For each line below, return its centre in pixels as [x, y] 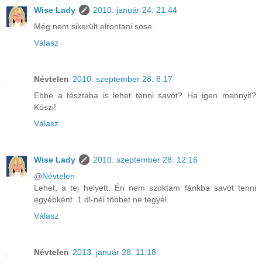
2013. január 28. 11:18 [114, 252]
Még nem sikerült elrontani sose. [94, 26]
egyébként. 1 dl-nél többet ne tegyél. [101, 199]
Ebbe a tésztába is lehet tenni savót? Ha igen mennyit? [145, 95]
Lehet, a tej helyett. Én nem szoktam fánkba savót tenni [145, 187]
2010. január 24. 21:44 [135, 10]
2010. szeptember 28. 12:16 [145, 159]
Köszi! [45, 107]
